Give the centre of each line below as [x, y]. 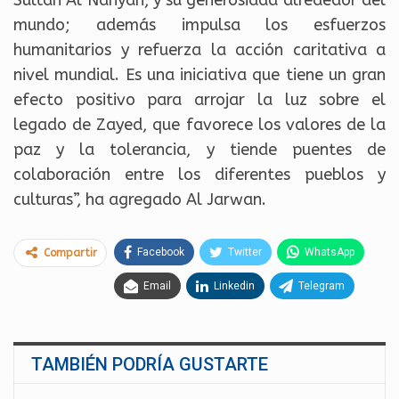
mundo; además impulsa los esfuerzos [199, 25]
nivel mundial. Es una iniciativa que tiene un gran [199, 75]
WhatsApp [330, 252]
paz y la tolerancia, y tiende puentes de [199, 150]
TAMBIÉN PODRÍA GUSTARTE [150, 365]
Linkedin [234, 286]
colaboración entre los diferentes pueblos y [199, 175]
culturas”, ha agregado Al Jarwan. [140, 200]
